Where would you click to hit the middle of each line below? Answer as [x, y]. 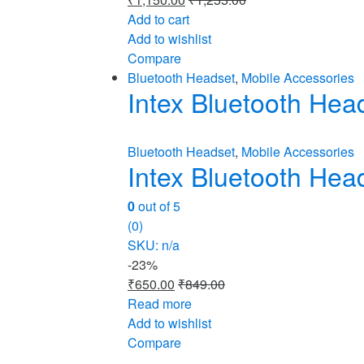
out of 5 [158, 206]
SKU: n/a [154, 245]
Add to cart [158, 19]
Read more [160, 303]
